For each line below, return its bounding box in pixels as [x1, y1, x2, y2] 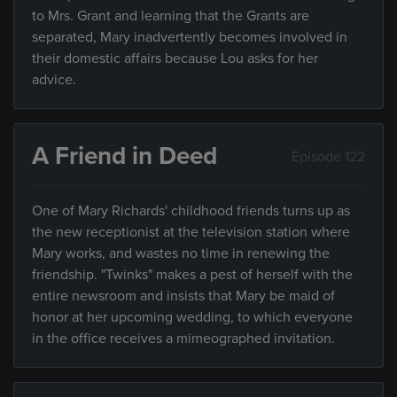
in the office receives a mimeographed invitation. [32, 330, 335, 347]
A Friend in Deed [32, 141, 217, 171]
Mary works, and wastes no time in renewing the [32, 245, 330, 262]
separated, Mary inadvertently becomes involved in [32, 28, 347, 46]
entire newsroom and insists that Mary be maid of [32, 287, 335, 305]
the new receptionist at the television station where [32, 223, 350, 241]
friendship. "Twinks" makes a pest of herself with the [32, 266, 353, 284]
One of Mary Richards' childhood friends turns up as [32, 202, 350, 220]
